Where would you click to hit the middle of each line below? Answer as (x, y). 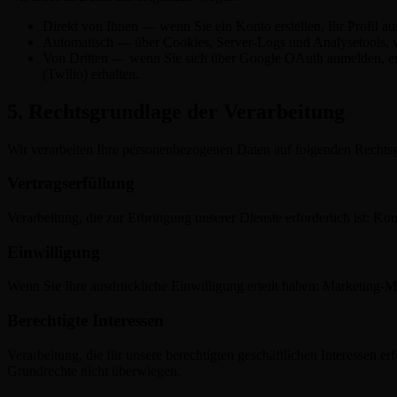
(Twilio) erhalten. (91, 74)
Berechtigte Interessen (86, 321)
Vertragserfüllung (71, 183)
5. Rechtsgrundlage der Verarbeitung (176, 111)
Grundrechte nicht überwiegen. (94, 370)
